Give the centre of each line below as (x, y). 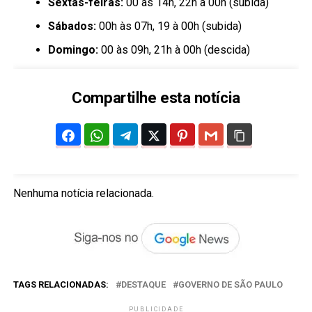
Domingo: (73, 50)
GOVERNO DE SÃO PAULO (230, 284)
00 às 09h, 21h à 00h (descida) (174, 50)
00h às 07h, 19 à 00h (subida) (169, 26)
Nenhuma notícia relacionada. (83, 193)
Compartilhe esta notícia (156, 97)
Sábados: (72, 26)
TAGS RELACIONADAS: (61, 284)
